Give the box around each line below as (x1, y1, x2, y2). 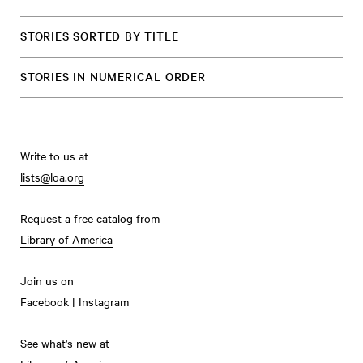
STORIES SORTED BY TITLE (20, 28, 179, 44)
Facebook (20, 293, 69, 310)
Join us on (20, 272, 74, 288)
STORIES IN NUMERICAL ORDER (20, 68, 206, 84)
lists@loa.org (20, 169, 84, 185)
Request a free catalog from (20, 210, 160, 226)
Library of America (20, 231, 113, 247)
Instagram (79, 293, 129, 310)
